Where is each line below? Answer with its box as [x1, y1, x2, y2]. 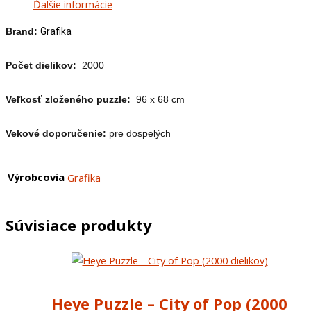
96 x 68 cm [133, 94, 185, 106]
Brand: [6, 26, 40, 37]
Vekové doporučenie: [6, 128, 109, 140]
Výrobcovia [8, 170, 65, 185]
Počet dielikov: [6, 60, 82, 72]
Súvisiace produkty [6, 215, 151, 236]
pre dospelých [109, 128, 171, 140]
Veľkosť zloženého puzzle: [6, 94, 133, 106]
